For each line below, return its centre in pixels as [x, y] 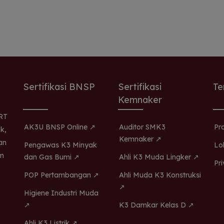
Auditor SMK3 [142, 127]
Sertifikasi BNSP [59, 87]
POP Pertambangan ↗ [61, 175]
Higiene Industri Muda [61, 193]
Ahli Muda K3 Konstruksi [160, 175]
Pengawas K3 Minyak [60, 145]
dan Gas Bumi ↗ [52, 157]
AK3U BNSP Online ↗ [60, 127]
